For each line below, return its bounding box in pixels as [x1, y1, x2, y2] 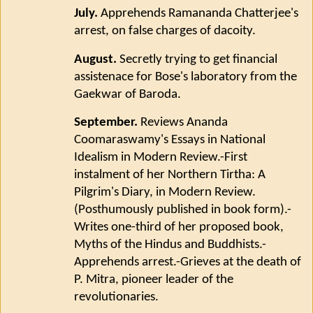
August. [74, 52, 117, 66]
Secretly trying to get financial [117, 52, 277, 66]
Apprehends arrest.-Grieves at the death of [74, 256, 301, 270]
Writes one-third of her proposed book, [74, 221, 284, 235]
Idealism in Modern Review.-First [74, 151, 247, 165]
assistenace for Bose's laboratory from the [74, 70, 297, 84]
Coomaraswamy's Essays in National [74, 133, 265, 147]
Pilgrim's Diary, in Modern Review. [74, 186, 256, 200]
